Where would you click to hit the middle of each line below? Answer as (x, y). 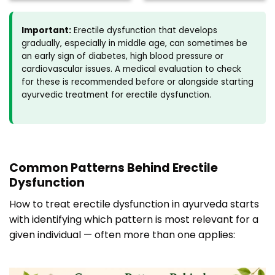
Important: (46, 30)
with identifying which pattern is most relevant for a (134, 219)
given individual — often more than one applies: (122, 234)
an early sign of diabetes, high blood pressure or (122, 56)
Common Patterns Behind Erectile (114, 168)
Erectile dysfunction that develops (144, 30)
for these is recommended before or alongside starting (137, 82)
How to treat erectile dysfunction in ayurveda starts (134, 204)
